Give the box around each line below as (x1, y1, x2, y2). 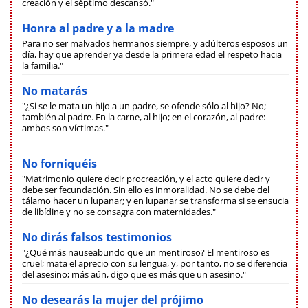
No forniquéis (22, 155, 97, 171)
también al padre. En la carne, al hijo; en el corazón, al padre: (22, 110, 265, 123)
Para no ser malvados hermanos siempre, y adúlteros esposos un (22, 36, 288, 49)
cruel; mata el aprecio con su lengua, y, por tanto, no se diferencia (22, 256, 287, 269)
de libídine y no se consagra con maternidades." (22, 205, 216, 218)
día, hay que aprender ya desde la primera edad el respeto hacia (22, 47, 282, 60)
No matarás (22, 82, 87, 98)
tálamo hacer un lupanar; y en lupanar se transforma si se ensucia (22, 194, 289, 207)
